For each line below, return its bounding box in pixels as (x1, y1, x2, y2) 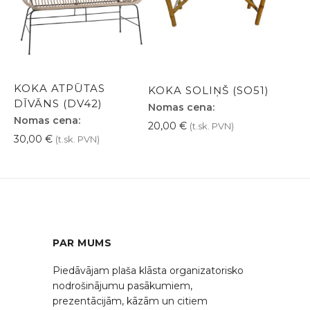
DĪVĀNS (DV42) (14, 96, 102, 110)
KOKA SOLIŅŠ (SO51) (148, 83, 269, 97)
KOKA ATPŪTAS (14, 81, 105, 95)
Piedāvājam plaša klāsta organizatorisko (53, 264, 244, 277)
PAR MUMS (53, 236, 112, 249)
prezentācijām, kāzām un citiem (53, 294, 208, 307)
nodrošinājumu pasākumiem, (53, 279, 192, 292)
